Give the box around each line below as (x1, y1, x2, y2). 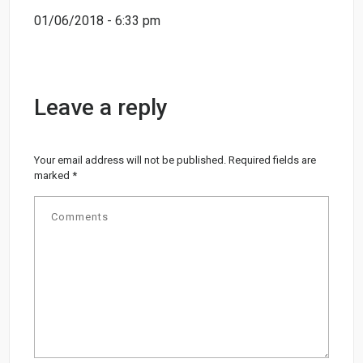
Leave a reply (34, 94, 169, 122)
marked (34, 169, 73, 182)
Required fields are (228, 154, 317, 167)
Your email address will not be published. (34, 154, 227, 167)
